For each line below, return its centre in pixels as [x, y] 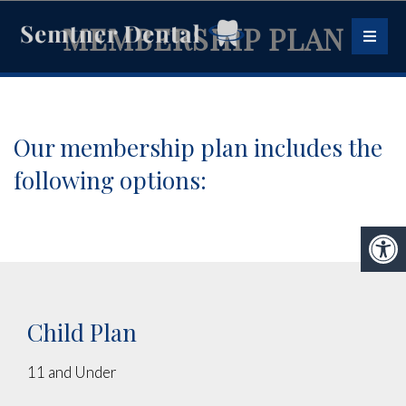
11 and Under [72, 372]
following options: [110, 180]
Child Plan [82, 332]
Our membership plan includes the [198, 147]
